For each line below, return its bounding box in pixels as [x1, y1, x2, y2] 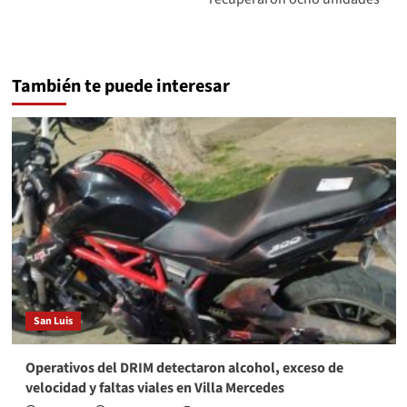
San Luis [33, 313, 73, 330]
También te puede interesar [11, 74, 230, 100]
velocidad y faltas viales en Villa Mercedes [25, 378, 284, 399]
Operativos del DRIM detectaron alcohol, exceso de [25, 358, 343, 379]
